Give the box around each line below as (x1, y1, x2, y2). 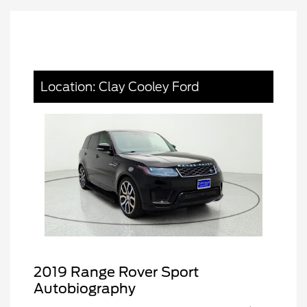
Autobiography (34, 280, 136, 297)
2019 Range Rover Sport (34, 264, 199, 281)
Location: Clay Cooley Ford (40, 79, 199, 95)
